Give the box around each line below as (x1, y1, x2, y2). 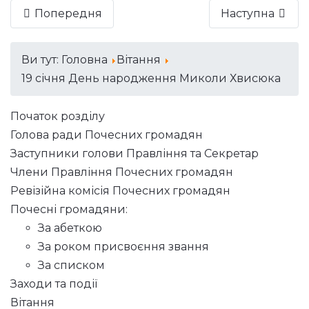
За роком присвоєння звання (38, 240, 209, 253)
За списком (38, 259, 105, 272)
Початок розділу (10, 110, 105, 123)
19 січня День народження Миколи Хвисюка (21, 72, 281, 85)
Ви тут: (21, 53, 61, 66)
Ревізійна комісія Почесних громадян (10, 184, 230, 197)
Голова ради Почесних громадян (10, 128, 203, 141)
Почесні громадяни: (10, 203, 128, 216)
